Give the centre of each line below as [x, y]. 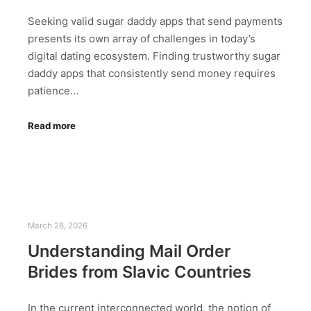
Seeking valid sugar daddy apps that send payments [155, 21]
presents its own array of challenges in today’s [142, 38]
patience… [53, 90]
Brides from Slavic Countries [140, 271]
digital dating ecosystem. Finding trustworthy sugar [154, 56]
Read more [52, 126]
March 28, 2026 [58, 226]
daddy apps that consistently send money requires [152, 73]
